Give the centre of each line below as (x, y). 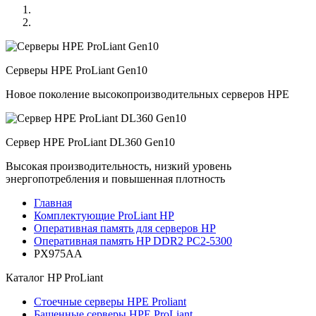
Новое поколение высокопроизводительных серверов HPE (147, 94)
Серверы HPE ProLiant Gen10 (77, 70)
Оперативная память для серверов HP (125, 228)
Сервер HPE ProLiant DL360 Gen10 (90, 142)
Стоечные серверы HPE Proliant (110, 302)
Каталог (26, 278)
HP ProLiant (75, 278)
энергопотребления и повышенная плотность (115, 179)
